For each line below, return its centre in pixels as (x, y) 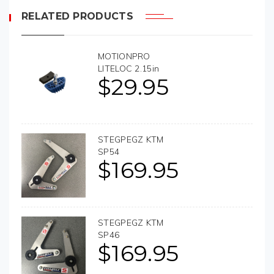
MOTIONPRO (124, 56)
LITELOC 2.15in (129, 68)
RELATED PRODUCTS (77, 16)
